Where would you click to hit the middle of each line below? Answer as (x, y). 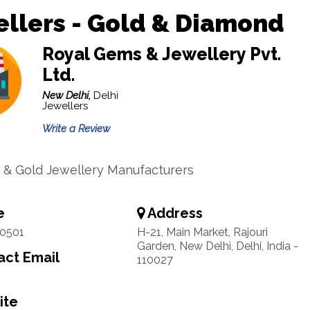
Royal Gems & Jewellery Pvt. (161, 54)
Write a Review (76, 129)
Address (173, 213)
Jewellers (65, 106)
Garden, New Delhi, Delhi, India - (217, 246)
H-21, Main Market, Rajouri (202, 232)
